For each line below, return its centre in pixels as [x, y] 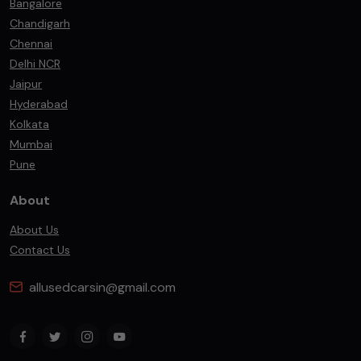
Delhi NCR [35, 64]
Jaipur [26, 84]
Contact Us [40, 250]
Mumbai [31, 144]
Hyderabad [39, 104]
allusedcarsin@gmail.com [102, 287]
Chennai [31, 44]
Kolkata [29, 124]
